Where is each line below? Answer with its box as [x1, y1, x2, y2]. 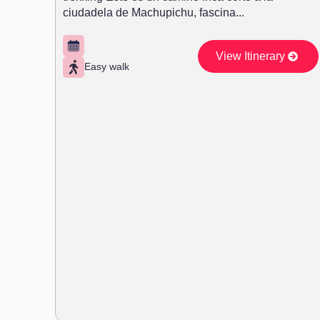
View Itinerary [215, 49, 285, 62]
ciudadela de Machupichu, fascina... [63, 6, 244, 19]
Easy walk [84, 61, 129, 73]
